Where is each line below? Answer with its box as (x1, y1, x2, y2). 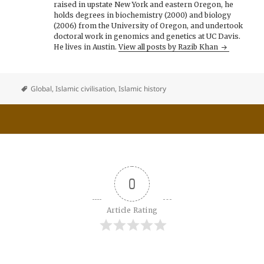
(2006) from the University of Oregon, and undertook (54, 21, 243, 30)
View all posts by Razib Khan (118, 42, 220, 51)
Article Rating (106, 206, 158, 215)
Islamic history (118, 83, 167, 94)
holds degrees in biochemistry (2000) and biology (54, 10, 232, 19)
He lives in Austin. (54, 42, 119, 51)
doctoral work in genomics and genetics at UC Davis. (54, 31, 241, 41)
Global (31, 83, 52, 94)
